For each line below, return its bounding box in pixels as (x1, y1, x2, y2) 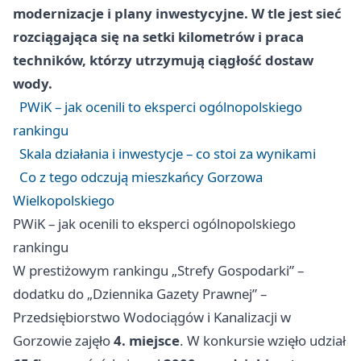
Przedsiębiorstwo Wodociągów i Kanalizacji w (13, 308, 291, 327)
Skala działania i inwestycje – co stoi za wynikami (19, 144, 316, 164)
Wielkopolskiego (13, 191, 114, 210)
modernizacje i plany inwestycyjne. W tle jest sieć (13, 4, 342, 23)
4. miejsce (114, 331, 180, 351)
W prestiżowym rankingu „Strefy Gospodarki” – (13, 261, 304, 280)
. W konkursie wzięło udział (180, 331, 346, 351)
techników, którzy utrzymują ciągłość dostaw (13, 51, 313, 70)
